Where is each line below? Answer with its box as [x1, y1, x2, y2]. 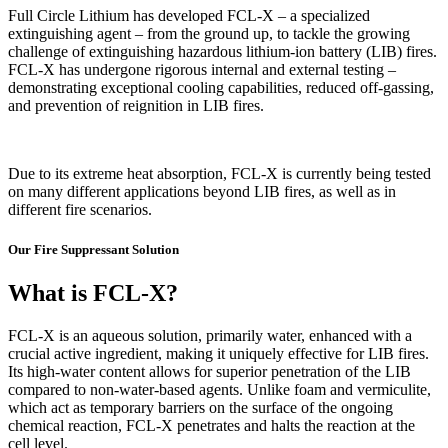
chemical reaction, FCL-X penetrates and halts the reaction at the [8, 416, 415, 434]
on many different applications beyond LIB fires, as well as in [8, 183, 396, 201]
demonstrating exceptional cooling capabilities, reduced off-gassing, [8, 79, 434, 97]
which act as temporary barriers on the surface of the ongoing [8, 398, 393, 416]
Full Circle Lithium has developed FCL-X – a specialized [8, 7, 370, 25]
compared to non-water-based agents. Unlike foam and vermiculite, [8, 380, 431, 398]
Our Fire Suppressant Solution [8, 241, 179, 257]
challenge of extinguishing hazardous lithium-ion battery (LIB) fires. [8, 43, 437, 61]
